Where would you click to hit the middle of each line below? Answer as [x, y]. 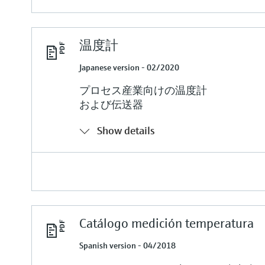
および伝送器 [112, 104]
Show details [126, 130]
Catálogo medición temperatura [167, 223]
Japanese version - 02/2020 [130, 67]
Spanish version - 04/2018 [128, 245]
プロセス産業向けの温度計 [143, 90]
